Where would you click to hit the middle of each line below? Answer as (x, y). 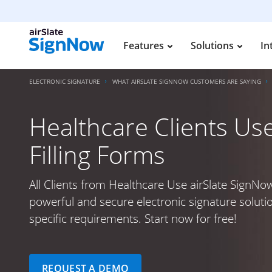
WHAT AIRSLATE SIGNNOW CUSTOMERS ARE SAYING (187, 81)
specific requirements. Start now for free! (133, 219)
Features (144, 46)
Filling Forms (97, 155)
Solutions (212, 46)
